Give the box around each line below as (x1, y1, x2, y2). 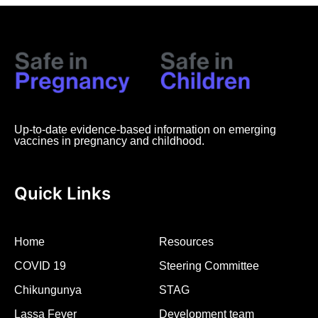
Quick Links (14, 183, 111, 204)
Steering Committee (159, 260, 259, 273)
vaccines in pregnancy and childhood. (14, 135, 204, 148)
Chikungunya (14, 284, 82, 297)
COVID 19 (14, 260, 66, 273)
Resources (159, 236, 214, 248)
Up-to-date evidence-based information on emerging (14, 124, 276, 136)
